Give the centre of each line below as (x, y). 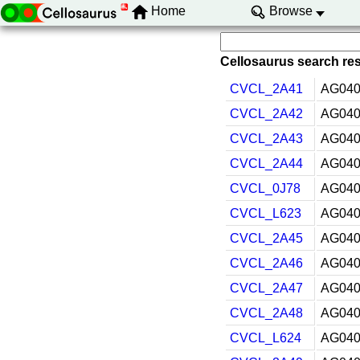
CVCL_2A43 (266, 139)
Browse (290, 11)
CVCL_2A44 (266, 164)
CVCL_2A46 (266, 263)
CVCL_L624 (266, 338)
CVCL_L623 (266, 213)
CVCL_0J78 (265, 188)
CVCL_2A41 (266, 89)
